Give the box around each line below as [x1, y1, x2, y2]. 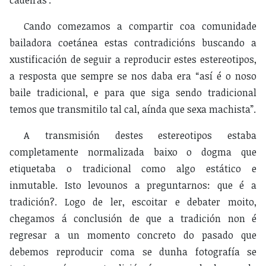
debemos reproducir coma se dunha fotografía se [9, 245, 256, 259]
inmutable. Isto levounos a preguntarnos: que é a [9, 179, 256, 192]
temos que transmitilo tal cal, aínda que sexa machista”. [9, 103, 256, 116]
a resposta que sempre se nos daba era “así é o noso [9, 69, 256, 83]
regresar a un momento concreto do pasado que [9, 229, 256, 242]
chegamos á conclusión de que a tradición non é [9, 212, 256, 226]
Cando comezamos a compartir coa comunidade [24, 20, 256, 33]
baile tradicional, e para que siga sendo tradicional [9, 86, 256, 100]
